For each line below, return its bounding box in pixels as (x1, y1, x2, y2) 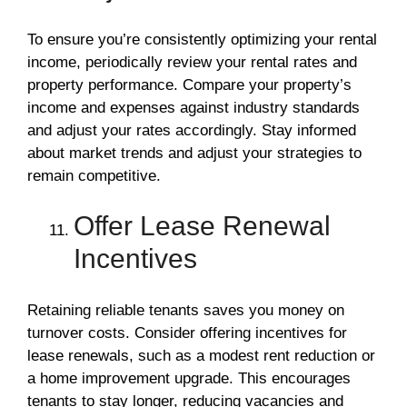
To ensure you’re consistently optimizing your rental (27, 30, 377, 48)
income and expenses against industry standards (27, 98, 360, 116)
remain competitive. (27, 166, 161, 184)
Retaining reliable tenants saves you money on (27, 301, 344, 319)
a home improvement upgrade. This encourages (27, 369, 351, 387)
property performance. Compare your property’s (27, 75, 352, 94)
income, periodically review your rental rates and (27, 53, 357, 71)
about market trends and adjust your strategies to (27, 144, 362, 162)
